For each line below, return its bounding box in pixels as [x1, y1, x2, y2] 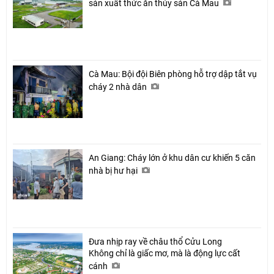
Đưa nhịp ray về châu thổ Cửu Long [89, 237, 222, 247]
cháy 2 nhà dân [89, 82, 149, 92]
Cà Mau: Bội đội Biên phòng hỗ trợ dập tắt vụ [89, 69, 257, 80]
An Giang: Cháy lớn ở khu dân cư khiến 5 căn [89, 153, 256, 163]
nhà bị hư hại [89, 166, 139, 176]
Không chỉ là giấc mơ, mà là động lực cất [89, 248, 240, 259]
